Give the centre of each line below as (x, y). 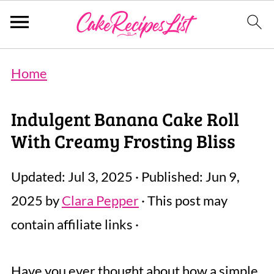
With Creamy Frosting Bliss (123, 141)
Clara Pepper (100, 200)
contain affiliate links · (75, 224)
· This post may (183, 200)
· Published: (169, 176)
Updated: (39, 176)
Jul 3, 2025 (100, 176)
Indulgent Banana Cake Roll (125, 119)
